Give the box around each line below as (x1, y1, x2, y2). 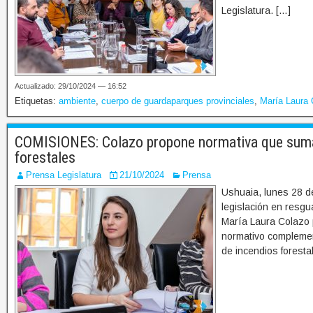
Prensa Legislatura (26, 170, 101, 181)
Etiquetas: (15, 96, 59, 107)
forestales (15, 149, 75, 167)
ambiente (59, 96, 96, 107)
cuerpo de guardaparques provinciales (101, 96, 254, 107)
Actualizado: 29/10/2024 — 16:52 (15, 82, 126, 91)
